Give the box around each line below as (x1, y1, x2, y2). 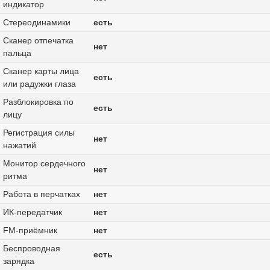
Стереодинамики (2, 17, 71, 28)
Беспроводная (2, 243, 60, 254)
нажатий (2, 140, 36, 151)
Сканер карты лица (2, 66, 79, 77)
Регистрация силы (2, 128, 75, 138)
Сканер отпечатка (2, 36, 74, 46)
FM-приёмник (2, 225, 57, 236)
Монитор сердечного (2, 159, 86, 169)
